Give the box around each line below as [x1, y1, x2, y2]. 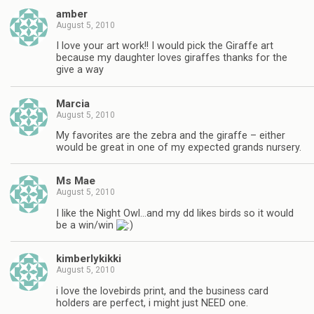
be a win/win [56, 219, 116, 231]
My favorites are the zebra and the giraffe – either [56, 130, 285, 142]
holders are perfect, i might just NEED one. [56, 296, 248, 309]
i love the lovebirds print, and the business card [56, 285, 268, 297]
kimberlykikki [56, 252, 121, 266]
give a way [56, 64, 104, 76]
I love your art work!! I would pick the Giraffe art [56, 40, 273, 53]
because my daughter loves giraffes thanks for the [56, 52, 287, 64]
